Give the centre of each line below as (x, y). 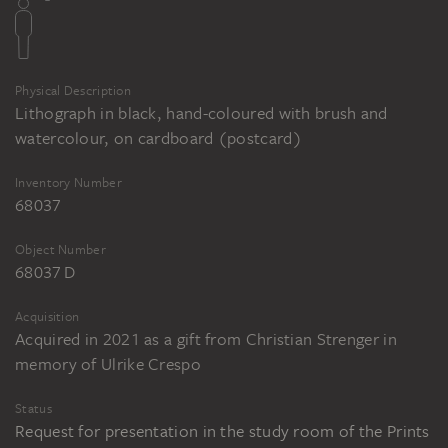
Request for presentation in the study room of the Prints (222, 431)
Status (33, 409)
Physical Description (73, 91)
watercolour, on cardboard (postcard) (158, 138)
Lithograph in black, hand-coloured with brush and (201, 113)
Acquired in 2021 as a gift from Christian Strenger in (206, 339)
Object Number (60, 250)
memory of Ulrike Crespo (108, 364)
